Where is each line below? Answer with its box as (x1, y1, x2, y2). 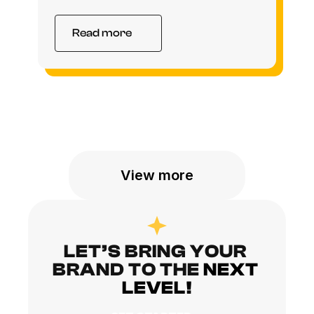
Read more (72, 27, 132, 39)
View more (121, 167, 193, 184)
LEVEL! (121, 278, 193, 299)
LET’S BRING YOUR (64, 241, 247, 262)
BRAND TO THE (52, 259, 200, 280)
